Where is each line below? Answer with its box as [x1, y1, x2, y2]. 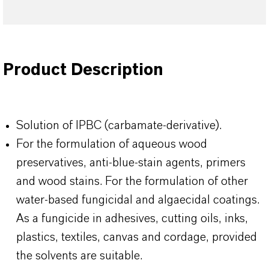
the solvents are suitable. [16, 250, 142, 262]
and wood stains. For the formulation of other [16, 175, 248, 187]
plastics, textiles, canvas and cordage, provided [16, 231, 257, 243]
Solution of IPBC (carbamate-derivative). [16, 119, 222, 131]
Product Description [3, 62, 163, 79]
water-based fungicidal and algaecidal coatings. [16, 194, 259, 206]
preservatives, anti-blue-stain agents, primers [16, 157, 246, 169]
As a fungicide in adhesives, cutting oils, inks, [16, 213, 248, 225]
